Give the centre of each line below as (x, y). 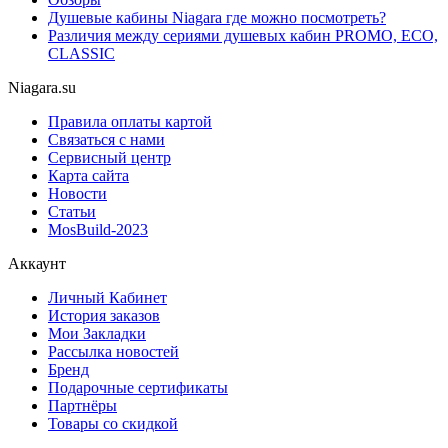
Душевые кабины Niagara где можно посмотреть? (217, 18)
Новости (77, 194)
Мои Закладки (97, 334)
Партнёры (82, 406)
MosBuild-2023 (98, 230)
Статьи (72, 212)
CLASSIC (81, 54)
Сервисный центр (109, 158)
